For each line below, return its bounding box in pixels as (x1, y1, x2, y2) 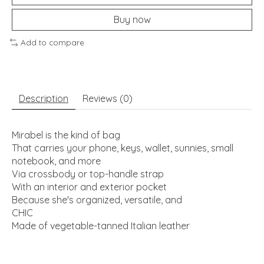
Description (19, 92, 68, 104)
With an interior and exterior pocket (12, 180, 167, 193)
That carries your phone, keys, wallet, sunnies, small (12, 141, 233, 154)
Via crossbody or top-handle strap (12, 167, 164, 180)
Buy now (113, 14, 151, 26)
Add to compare (20, 38, 84, 48)
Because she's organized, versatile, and (12, 193, 182, 206)
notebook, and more (12, 154, 101, 167)
